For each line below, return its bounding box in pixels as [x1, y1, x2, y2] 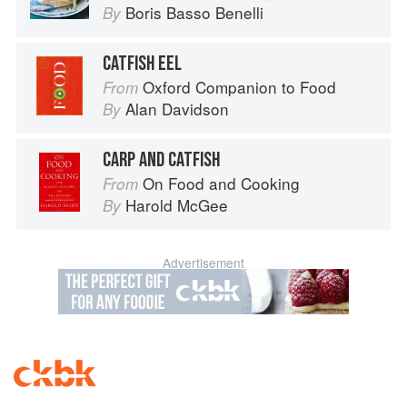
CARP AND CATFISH [103, 147, 220, 174]
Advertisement [163, 253, 244, 273]
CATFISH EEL [103, 51, 182, 77]
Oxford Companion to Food [143, 75, 336, 99]
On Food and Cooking [143, 172, 300, 195]
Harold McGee [125, 194, 228, 217]
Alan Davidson [125, 97, 229, 121]
